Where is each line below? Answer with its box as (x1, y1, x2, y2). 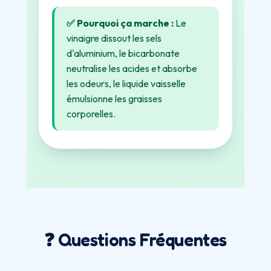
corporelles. (67, 108, 116, 120)
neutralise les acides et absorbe (67, 62, 197, 74)
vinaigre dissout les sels (67, 32, 162, 44)
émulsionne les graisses (67, 93, 162, 105)
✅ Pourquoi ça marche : (67, 17, 174, 29)
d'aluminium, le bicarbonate (67, 47, 180, 59)
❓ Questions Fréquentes (44, 229, 227, 250)
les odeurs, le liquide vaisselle (67, 77, 186, 90)
